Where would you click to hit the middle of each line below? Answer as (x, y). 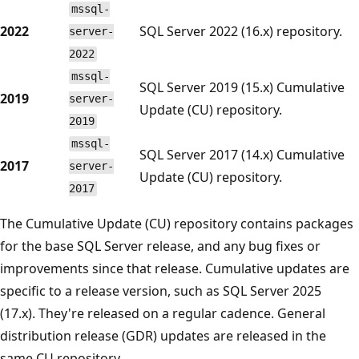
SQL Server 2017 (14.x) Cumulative (242, 154)
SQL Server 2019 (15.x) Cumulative (242, 87)
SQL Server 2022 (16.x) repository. (241, 31)
